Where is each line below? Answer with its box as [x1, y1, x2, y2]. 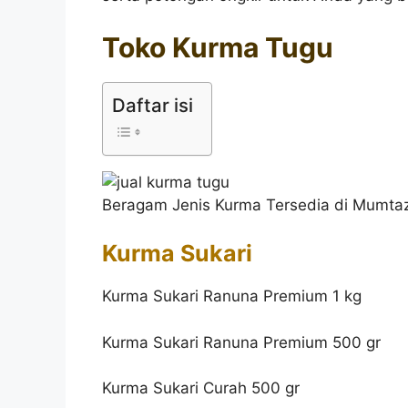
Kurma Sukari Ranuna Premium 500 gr [102, 332, 381, 352]
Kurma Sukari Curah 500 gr [102, 379, 300, 398]
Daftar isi [112, 93, 193, 117]
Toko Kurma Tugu [102, 30, 333, 64]
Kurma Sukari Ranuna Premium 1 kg [102, 287, 362, 306]
